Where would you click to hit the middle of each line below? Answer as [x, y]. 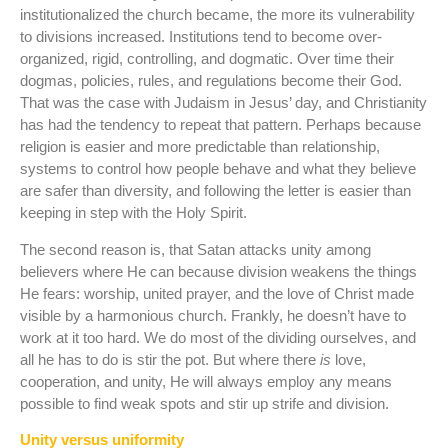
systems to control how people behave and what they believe [218, 169]
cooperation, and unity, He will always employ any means [206, 381]
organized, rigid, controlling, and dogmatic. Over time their [207, 59]
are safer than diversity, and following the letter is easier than [215, 191]
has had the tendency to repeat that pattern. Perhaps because [220, 125]
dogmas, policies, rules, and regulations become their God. [211, 81]
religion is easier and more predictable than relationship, [200, 147]
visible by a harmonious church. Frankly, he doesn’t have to [213, 315]
